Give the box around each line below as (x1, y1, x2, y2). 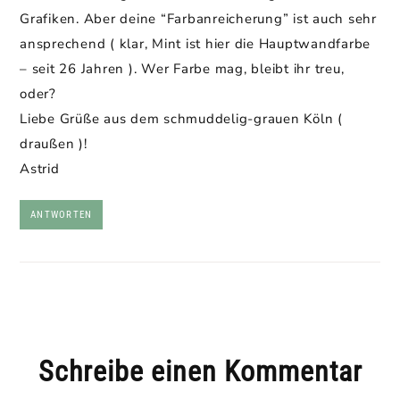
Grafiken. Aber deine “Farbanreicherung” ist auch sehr (20, 10, 377, 28)
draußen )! (20, 135, 87, 153)
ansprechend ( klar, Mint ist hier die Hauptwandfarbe (20, 35, 371, 53)
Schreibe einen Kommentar (37, 354, 362, 388)
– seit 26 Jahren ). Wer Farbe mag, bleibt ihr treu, (20, 60, 345, 78)
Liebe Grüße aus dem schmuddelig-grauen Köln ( (20, 110, 343, 128)
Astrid (20, 160, 60, 178)
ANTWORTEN (30, 209, 93, 221)
